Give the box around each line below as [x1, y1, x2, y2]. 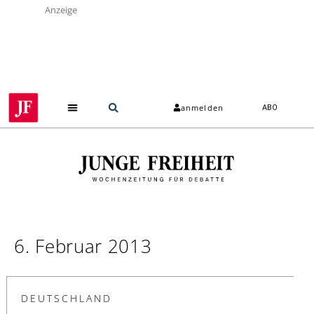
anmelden [181, 102, 224, 114]
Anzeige [45, 4, 77, 16]
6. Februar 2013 [14, 233, 152, 259]
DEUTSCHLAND [21, 291, 112, 305]
